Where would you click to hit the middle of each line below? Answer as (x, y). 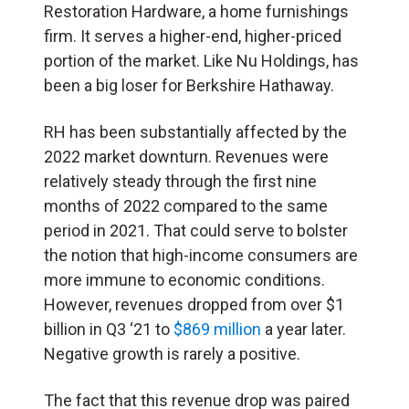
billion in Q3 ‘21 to (109, 329)
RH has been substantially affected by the (195, 131)
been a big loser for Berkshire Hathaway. (189, 85)
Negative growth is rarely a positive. (172, 353)
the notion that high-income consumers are (201, 255)
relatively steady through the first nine (180, 181)
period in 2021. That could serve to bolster (196, 230)
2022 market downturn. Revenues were (186, 156)
